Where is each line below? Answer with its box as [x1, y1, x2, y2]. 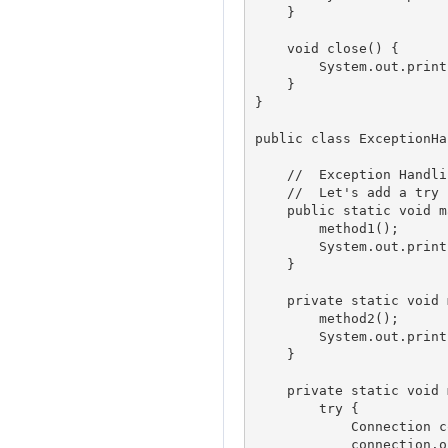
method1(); [254, 220, 399, 236]
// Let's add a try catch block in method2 [254, 184, 303, 200]
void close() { [254, 40, 399, 56]
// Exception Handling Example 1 [254, 166, 303, 182]
